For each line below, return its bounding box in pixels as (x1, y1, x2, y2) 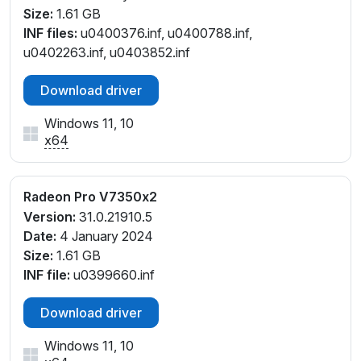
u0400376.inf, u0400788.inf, (77, 25, 252, 42)
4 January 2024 (56, 228, 153, 245)
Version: (23, 209, 76, 226)
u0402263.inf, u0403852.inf (23, 44, 190, 61)
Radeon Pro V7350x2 (23, 189, 157, 205)
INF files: (23, 25, 77, 42)
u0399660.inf (70, 267, 155, 284)
